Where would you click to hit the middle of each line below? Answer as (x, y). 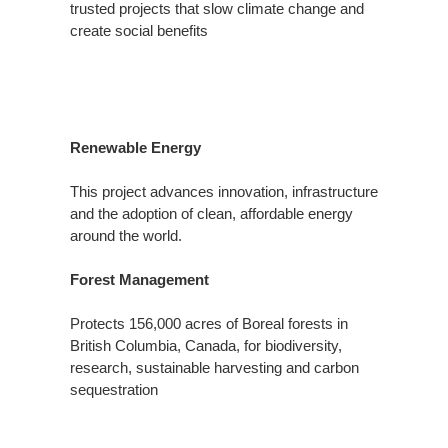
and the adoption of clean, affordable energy (211, 213)
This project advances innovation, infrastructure (224, 191)
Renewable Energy (135, 147)
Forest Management (139, 279)
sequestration (114, 389)
